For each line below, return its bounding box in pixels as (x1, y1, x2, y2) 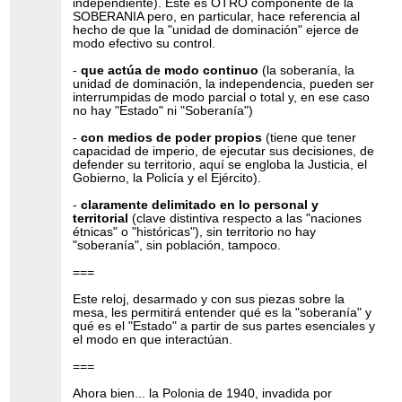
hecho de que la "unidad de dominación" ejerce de (73, 22, 360, 37)
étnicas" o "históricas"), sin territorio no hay (73, 224, 317, 239)
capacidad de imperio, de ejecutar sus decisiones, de (73, 144, 375, 158)
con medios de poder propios (81, 130, 263, 144)
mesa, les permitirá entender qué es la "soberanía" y (73, 305, 372, 319)
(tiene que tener (262, 130, 357, 144)
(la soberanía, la (258, 63, 355, 77)
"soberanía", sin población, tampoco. (73, 238, 282, 252)
